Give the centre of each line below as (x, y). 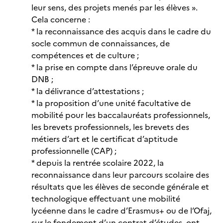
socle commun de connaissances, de (101, 44)
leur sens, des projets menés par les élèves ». (114, 8)
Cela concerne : (61, 20)
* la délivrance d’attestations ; (88, 92)
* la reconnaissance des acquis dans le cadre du (121, 32)
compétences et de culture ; (85, 56)
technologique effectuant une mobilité (106, 199)
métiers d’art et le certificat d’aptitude (105, 139)
